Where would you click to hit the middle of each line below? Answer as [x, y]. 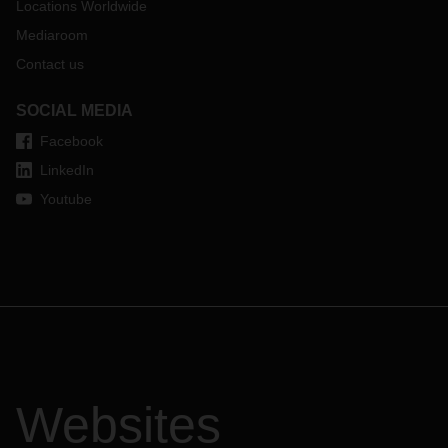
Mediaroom [52, 35]
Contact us [50, 64]
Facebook [71, 141]
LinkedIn [67, 170]
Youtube [66, 199]
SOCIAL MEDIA [74, 110]
